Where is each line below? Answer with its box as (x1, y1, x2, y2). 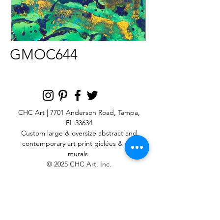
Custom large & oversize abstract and (21, 129, 137, 137)
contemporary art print (22, 139, 92, 148)
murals (68, 149, 90, 158)
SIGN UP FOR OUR (28, 174, 129, 184)
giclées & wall (92, 139, 136, 148)
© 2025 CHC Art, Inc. (46, 160, 111, 168)
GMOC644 (10, 46, 78, 63)
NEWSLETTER (42, 184, 115, 194)
